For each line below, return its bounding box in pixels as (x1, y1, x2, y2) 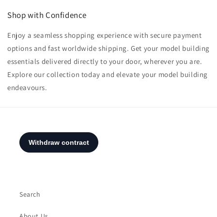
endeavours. (7, 83, 47, 93)
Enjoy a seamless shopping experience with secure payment (7, 31, 202, 40)
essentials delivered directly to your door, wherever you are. (7, 57, 202, 66)
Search (19, 190, 41, 199)
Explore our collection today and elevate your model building (7, 70, 208, 79)
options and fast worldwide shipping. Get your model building (7, 44, 210, 53)
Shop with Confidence (7, 10, 87, 21)
